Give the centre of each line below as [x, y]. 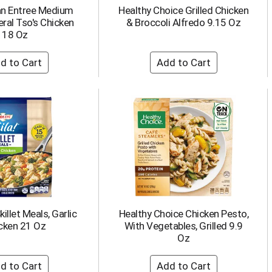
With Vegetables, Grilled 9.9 [183, 226]
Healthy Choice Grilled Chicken [184, 10]
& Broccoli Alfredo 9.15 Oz [184, 22]
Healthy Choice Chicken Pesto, [183, 214]
